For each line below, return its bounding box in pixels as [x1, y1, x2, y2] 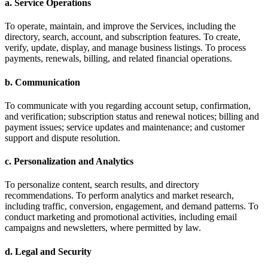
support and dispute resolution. [5, 132, 120, 143]
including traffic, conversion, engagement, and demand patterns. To [5, 201, 258, 212]
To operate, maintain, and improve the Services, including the [5, 21, 236, 32]
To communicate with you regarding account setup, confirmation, [5, 100, 251, 111]
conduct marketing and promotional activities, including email [5, 212, 237, 223]
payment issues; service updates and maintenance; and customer [5, 121, 245, 132]
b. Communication [5, 77, 80, 87]
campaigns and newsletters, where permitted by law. [5, 223, 201, 233]
